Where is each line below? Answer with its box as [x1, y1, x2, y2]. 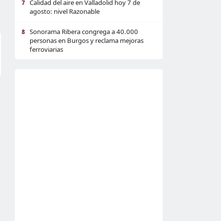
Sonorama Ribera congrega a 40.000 [30, 27, 138, 36]
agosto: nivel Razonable [30, 7, 100, 16]
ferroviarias [30, 45, 63, 54]
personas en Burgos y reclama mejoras [30, 36, 144, 45]
